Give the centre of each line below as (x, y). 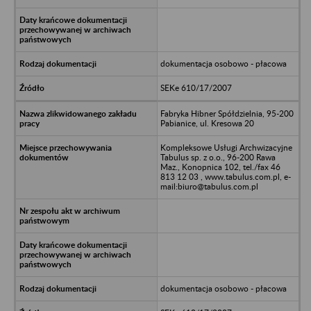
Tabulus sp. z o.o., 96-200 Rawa (218, 157)
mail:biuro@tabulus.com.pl (209, 186)
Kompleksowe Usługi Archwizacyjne (226, 147)
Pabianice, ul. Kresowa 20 (207, 123)
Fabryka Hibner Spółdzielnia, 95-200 (227, 113)
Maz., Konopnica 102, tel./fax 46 (220, 167)
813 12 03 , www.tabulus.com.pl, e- (225, 176)
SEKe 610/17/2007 (196, 87)
